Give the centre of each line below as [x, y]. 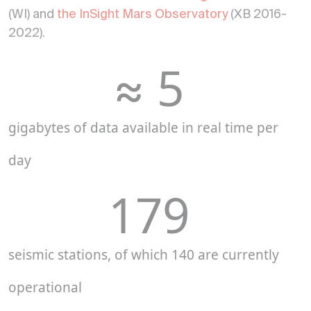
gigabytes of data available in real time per [143, 128]
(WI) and [33, 15]
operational [45, 288]
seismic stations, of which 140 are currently [144, 255]
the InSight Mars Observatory [142, 15]
